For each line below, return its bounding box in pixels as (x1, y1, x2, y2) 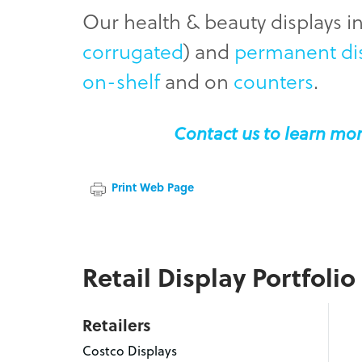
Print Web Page (112, 179, 194, 196)
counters (234, 65, 314, 95)
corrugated (82, 36, 183, 65)
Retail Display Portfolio (82, 259, 356, 296)
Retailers (82, 312, 151, 337)
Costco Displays (82, 340, 177, 360)
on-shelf (82, 65, 160, 95)
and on (160, 65, 234, 95)
